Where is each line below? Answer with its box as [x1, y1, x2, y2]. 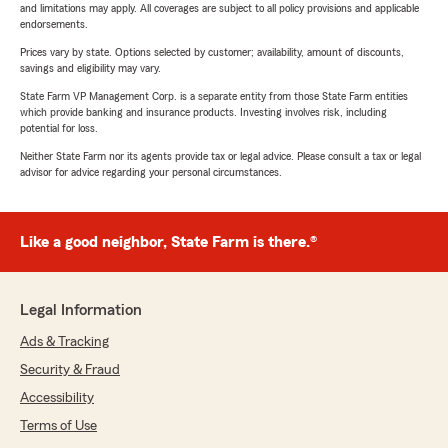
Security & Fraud [20, 363, 120, 378]
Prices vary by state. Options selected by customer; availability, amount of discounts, [20, 46, 404, 59]
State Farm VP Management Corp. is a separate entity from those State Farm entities [20, 90, 408, 103]
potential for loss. [20, 122, 98, 135]
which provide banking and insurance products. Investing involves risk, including [20, 106, 387, 119]
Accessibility [20, 391, 94, 406]
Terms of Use [20, 419, 97, 434]
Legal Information [20, 302, 142, 319]
